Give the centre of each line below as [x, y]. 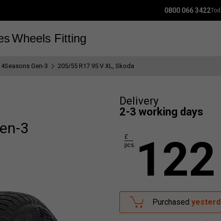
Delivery [139, 101]
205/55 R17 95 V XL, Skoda [96, 66]
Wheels [31, 38]
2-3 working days [161, 112]
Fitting [70, 38]
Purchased [172, 202]
